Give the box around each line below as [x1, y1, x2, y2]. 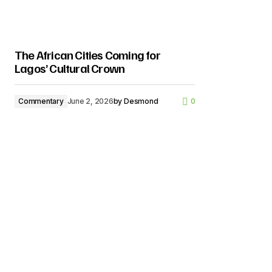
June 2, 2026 [67, 97, 114, 106]
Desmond [124, 97, 158, 106]
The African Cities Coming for [15, 47, 160, 63]
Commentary [18, 97, 64, 106]
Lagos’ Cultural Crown [15, 60, 125, 76]
